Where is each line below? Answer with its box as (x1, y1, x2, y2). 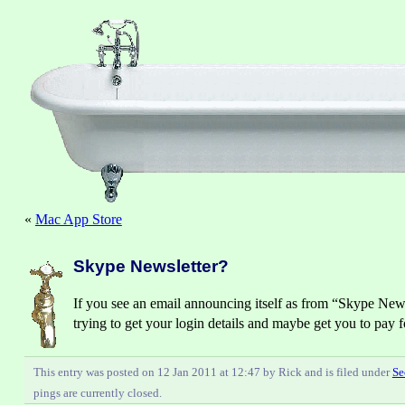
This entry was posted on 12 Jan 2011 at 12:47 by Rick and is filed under (33, 365, 392, 379)
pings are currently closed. (33, 386, 162, 400)
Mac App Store (34, 211, 122, 227)
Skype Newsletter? (72, 256, 229, 276)
